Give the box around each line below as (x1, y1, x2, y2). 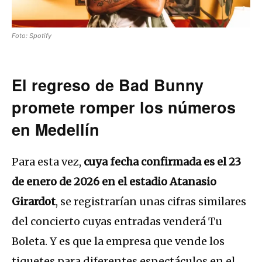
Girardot (12, 195, 56, 209)
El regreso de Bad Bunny (12, 74, 204, 96)
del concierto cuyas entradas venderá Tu (12, 215, 222, 229)
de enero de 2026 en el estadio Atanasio (12, 175, 216, 189)
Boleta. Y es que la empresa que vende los (12, 235, 225, 249)
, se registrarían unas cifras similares (56, 195, 246, 209)
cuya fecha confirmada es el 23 (84, 155, 241, 169)
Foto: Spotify (12, 32, 51, 40)
